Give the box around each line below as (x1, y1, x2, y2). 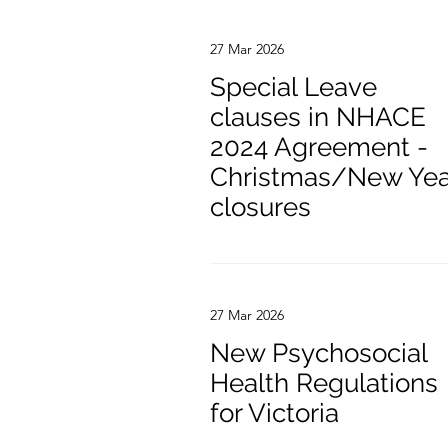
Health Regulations (210, 368, 438, 398)
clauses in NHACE (210, 102, 426, 132)
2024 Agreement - (210, 132, 428, 162)
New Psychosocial (210, 338, 427, 368)
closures (210, 192, 311, 222)
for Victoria (210, 398, 339, 428)
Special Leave (210, 72, 377, 102)
